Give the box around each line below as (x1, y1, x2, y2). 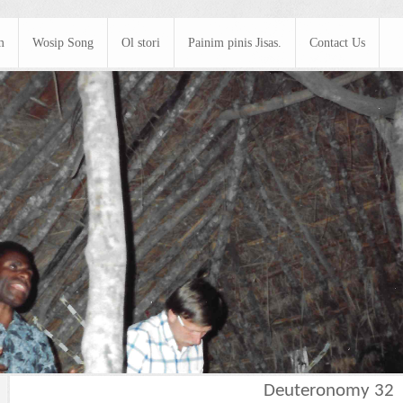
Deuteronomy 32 (263, 381, 394, 401)
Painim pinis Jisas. (188, 36, 282, 50)
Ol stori (121, 36, 160, 50)
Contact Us (309, 36, 365, 50)
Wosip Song (32, 36, 94, 50)
